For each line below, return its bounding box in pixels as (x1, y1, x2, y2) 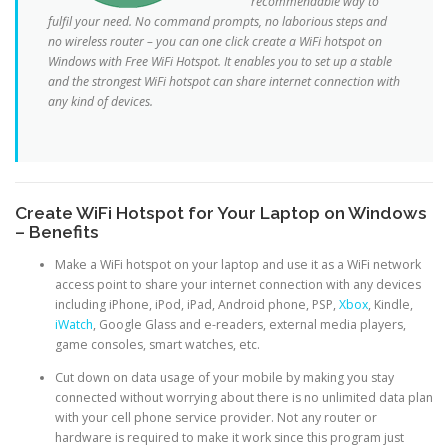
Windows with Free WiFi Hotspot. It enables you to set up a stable (48, 53, 392, 70)
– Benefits (15, 222, 99, 242)
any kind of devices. (48, 93, 153, 110)
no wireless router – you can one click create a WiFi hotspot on (48, 33, 382, 50)
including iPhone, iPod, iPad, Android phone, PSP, (55, 296, 336, 314)
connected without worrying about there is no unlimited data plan (55, 389, 433, 407)
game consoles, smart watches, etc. (55, 336, 260, 354)
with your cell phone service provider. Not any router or (55, 409, 377, 427)
